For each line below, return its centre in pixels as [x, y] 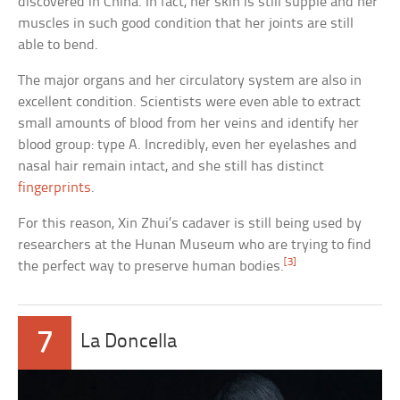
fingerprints [55, 187]
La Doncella [129, 342]
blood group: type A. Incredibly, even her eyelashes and [188, 145]
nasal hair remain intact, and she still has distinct [171, 166]
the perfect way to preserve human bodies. [151, 266]
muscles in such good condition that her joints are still [186, 23]
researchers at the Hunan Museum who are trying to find [195, 245]
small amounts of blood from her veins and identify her [189, 123]
